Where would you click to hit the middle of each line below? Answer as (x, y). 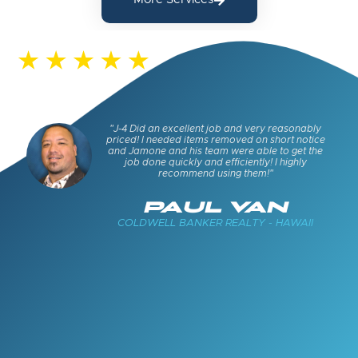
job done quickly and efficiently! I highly (215, 162)
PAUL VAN (216, 209)
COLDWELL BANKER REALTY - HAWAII (216, 223)
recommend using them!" (215, 173)
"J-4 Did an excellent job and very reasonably (216, 129)
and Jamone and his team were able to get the (216, 151)
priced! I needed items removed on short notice (215, 140)
